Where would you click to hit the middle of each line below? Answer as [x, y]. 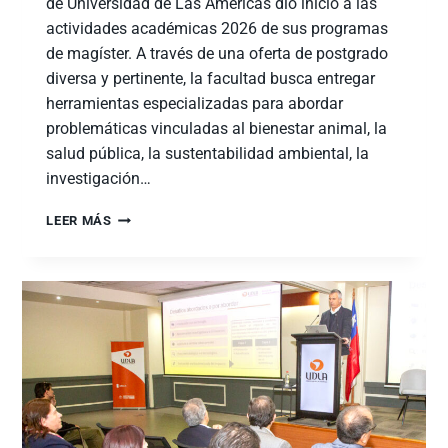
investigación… [99, 179]
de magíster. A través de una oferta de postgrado [217, 54]
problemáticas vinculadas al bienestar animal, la [217, 129]
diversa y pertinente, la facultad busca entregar [211, 79]
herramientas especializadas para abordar [195, 104]
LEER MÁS [79, 221]
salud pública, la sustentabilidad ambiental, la [208, 154]
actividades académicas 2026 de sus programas [217, 29]
